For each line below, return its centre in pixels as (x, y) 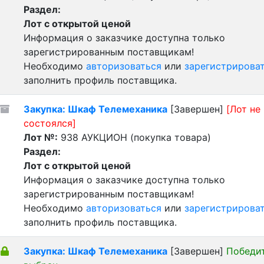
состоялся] (50, 123)
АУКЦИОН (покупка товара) (146, 137)
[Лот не (243, 109)
